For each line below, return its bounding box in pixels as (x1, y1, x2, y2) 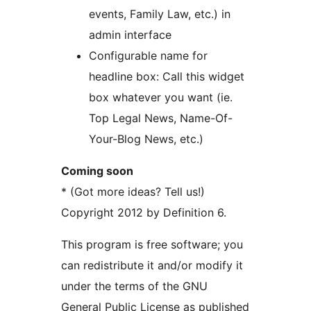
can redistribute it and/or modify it (61, 258, 243, 273)
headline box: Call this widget (89, 69, 244, 84)
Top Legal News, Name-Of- (89, 111, 233, 126)
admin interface (89, 28, 171, 42)
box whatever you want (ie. (89, 90, 217, 105)
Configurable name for (89, 49, 208, 63)
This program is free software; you (61, 237, 243, 252)
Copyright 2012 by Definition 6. (61, 205, 226, 220)
